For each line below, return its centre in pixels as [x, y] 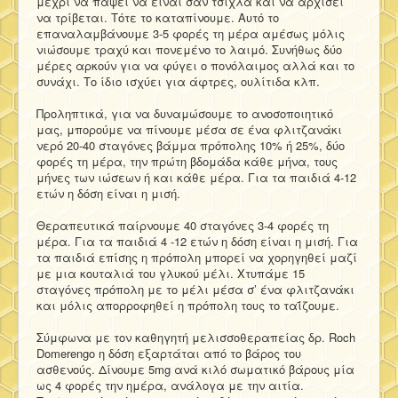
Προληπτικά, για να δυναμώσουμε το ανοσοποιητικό [185, 113]
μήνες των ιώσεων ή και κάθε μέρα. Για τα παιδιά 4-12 [196, 177]
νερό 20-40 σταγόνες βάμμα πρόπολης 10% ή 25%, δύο [191, 145]
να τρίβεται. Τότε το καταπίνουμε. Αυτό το [158, 17]
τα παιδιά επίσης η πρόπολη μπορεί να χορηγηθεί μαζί [197, 257]
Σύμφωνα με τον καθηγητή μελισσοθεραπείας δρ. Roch [196, 337]
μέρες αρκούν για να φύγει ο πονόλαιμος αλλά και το [195, 65]
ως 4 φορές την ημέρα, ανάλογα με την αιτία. [170, 385]
